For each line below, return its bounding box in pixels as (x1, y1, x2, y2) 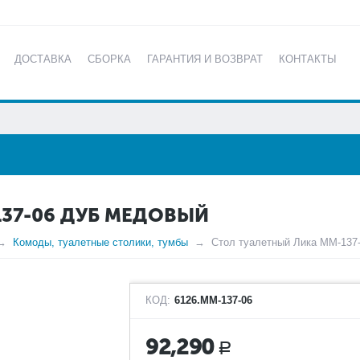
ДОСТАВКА (14, 53, 72, 65)
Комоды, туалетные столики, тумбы (13, 236, 188, 248)
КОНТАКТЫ (279, 53, 337, 65)
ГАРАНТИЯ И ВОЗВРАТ (147, 53, 264, 65)
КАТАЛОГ (8, 88, 56, 100)
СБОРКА (88, 53, 132, 65)
